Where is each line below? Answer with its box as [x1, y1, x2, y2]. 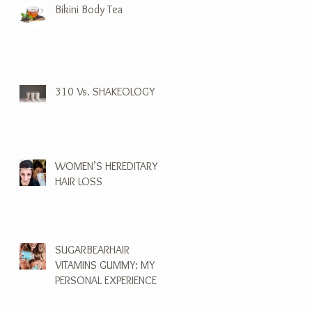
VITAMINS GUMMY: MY [55, 258, 155, 272]
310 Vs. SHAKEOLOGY [55, 84, 155, 98]
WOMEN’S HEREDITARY [55, 159, 157, 173]
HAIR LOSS [55, 174, 102, 188]
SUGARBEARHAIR [55, 242, 130, 256]
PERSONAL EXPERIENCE [55, 273, 157, 287]
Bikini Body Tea [55, 2, 123, 16]
